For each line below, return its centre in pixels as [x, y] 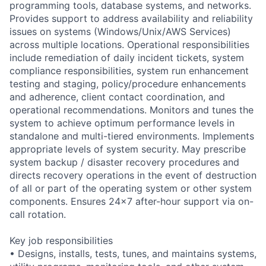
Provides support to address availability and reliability [131, 18]
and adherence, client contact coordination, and [117, 96]
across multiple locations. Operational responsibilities [129, 44]
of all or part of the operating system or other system [131, 188]
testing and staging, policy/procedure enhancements [128, 83]
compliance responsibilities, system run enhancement [129, 70]
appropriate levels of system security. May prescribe [128, 149]
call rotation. [38, 214]
